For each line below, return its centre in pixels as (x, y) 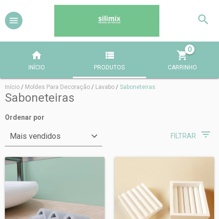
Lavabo (105, 87)
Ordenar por (25, 117)
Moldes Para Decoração (57, 87)
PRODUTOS (109, 67)
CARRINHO (183, 67)
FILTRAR (183, 136)
